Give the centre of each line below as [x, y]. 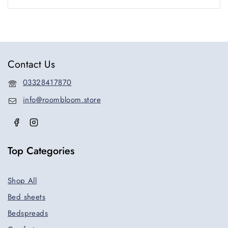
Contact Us [31, 64]
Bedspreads [28, 213]
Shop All [22, 181]
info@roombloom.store [62, 100]
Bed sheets [26, 197]
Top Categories [41, 151]
